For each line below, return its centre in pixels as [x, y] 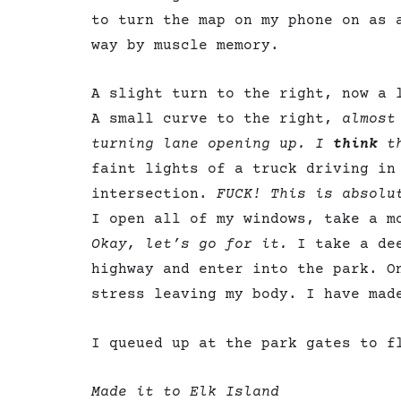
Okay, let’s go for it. [194, 245]
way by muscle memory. [185, 46]
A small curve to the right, [217, 119]
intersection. [154, 195]
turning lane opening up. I [208, 145]
